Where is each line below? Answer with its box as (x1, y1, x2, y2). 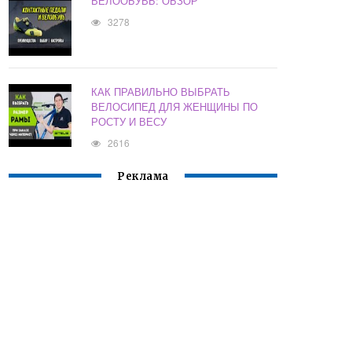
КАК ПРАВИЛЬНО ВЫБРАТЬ (91, 84, 231, 100)
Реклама (117, 170, 169, 184)
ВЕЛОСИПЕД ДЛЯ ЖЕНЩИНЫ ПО (91, 99, 258, 115)
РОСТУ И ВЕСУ (91, 114, 167, 130)
